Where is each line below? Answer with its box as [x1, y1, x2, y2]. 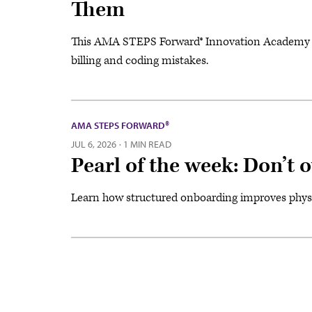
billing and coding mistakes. [71, 52, 208, 68]
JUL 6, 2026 [71, 137, 116, 150]
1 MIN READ [123, 137, 171, 150]
